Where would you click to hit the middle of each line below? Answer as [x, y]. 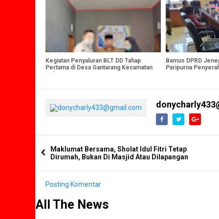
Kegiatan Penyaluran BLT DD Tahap [93, 61]
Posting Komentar [73, 185]
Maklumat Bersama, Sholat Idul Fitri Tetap [119, 149]
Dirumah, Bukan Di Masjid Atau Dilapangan [119, 157]
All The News [72, 205]
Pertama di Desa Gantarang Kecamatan [99, 68]
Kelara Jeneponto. [72, 75]
